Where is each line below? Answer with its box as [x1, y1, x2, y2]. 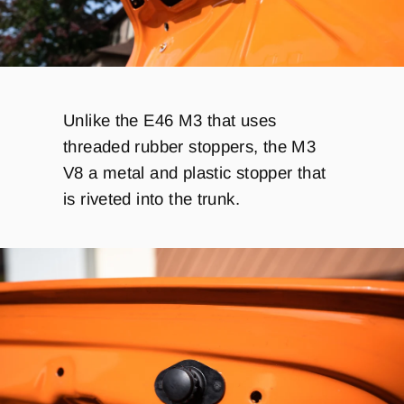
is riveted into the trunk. [63, 189, 245, 209]
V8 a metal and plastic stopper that [63, 163, 326, 183]
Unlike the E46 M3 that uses [63, 111, 277, 131]
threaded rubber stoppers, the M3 [63, 137, 317, 157]
